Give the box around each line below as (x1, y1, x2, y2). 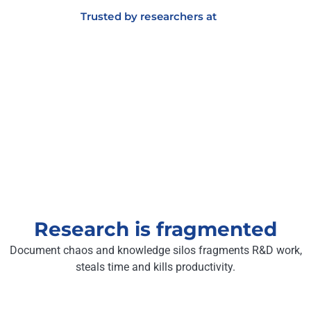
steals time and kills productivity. (76, 260, 235, 274)
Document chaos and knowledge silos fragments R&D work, (9, 244, 302, 258)
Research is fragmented (34, 217, 277, 242)
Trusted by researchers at (80, 10, 217, 24)
